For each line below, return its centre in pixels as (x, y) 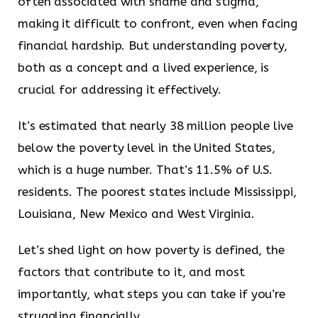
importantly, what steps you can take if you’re (152, 294)
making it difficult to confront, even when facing (158, 23)
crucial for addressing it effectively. (120, 89)
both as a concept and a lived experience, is (144, 67)
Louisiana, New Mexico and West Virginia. (136, 213)
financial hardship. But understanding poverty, (153, 45)
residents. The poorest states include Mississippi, (157, 191)
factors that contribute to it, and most (131, 272)
